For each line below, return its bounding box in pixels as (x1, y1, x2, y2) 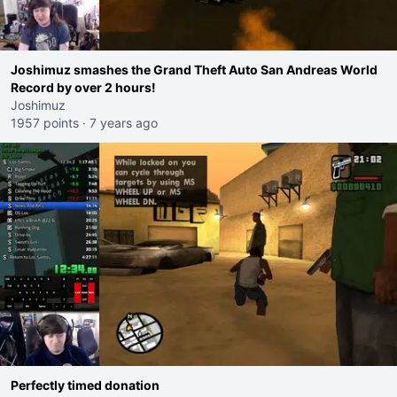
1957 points (11, 115, 79, 130)
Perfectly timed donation (11, 378, 160, 393)
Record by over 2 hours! (11, 80, 156, 95)
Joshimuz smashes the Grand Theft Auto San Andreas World (11, 62, 378, 77)
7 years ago (90, 115, 158, 130)
